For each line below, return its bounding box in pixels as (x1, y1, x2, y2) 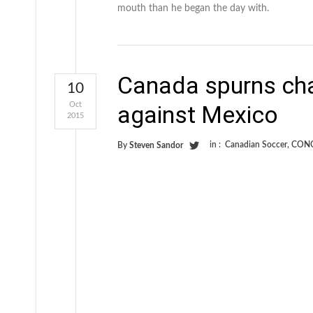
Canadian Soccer (225, 140, 287, 149)
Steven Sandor (129, 140, 183, 150)
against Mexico (117, 100, 278, 129)
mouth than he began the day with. (117, 3, 269, 13)
